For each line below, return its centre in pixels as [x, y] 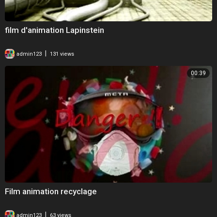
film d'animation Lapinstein [54, 30]
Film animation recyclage [51, 192]
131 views [62, 54]
